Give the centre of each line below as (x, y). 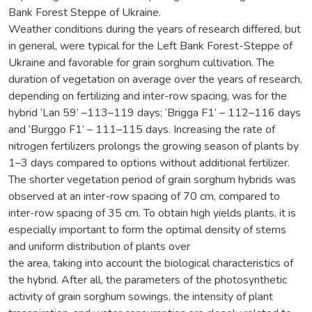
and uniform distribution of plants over (99, 246)
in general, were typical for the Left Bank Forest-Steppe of (150, 46)
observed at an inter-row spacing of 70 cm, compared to (144, 196)
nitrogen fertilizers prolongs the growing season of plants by (154, 146)
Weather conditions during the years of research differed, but (155, 29)
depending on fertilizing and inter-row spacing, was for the (148, 96)
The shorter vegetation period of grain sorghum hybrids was (152, 179)
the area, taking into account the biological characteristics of (151, 263)
